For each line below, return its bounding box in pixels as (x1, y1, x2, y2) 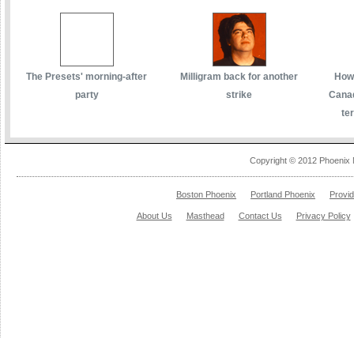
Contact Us (238, 210, 282, 220)
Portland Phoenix (250, 189, 315, 199)
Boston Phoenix (176, 189, 236, 199)
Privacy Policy (296, 210, 351, 220)
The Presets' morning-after (26, 70, 147, 82)
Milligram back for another (180, 70, 298, 82)
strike (226, 88, 252, 100)
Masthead (186, 210, 224, 220)
